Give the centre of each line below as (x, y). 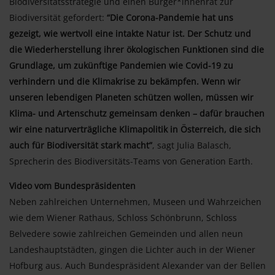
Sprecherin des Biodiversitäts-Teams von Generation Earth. (131, 161)
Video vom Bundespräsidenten (72, 185)
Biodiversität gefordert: (58, 17)
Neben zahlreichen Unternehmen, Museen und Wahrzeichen (135, 201)
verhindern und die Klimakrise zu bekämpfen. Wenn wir (125, 81)
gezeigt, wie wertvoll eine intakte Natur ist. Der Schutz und (130, 33)
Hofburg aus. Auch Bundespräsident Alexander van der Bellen (137, 265)
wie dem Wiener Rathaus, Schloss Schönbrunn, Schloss (123, 217)
